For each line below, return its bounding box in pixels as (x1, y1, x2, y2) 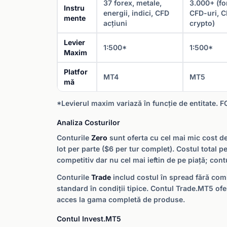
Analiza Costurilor (57, 118, 120, 127)
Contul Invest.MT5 (57, 214, 121, 223)
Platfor (64, 67, 88, 76)
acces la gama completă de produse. (57, 195, 185, 204)
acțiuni (103, 19, 127, 27)
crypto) (190, 19, 215, 27)
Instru (64, 4, 85, 12)
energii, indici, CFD (103, 9, 169, 17)
